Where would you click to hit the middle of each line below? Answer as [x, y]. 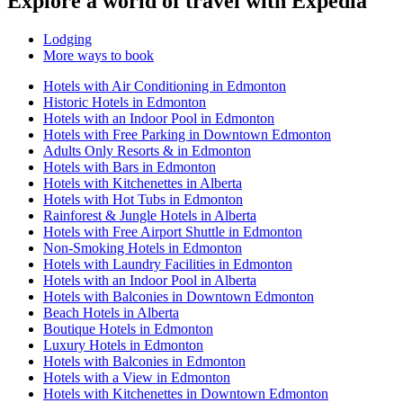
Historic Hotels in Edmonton [125, 103]
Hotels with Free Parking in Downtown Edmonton [187, 135]
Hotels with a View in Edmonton [137, 378]
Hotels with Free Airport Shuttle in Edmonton [173, 232]
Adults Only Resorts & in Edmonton [147, 151]
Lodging [67, 40]
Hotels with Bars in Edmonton [130, 167]
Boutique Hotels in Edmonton [128, 329]
